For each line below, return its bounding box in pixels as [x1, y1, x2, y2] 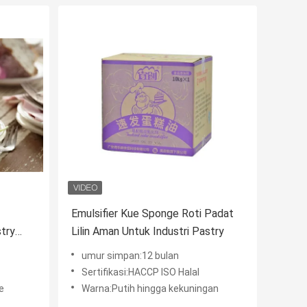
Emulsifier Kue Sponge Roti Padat [71, 207, 234, 221]
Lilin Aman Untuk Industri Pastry [71, 225, 224, 238]
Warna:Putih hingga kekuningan [82, 283, 219, 295]
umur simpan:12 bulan [82, 250, 179, 262]
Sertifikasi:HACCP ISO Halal [82, 267, 199, 278]
